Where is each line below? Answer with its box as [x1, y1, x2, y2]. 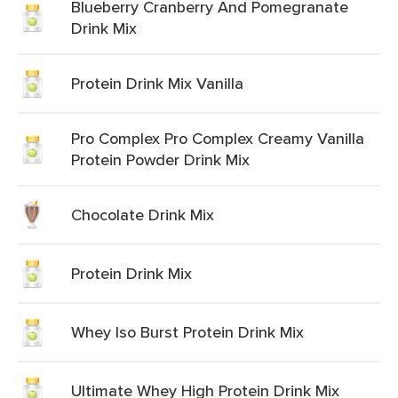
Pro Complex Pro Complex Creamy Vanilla [71, 127, 364, 149]
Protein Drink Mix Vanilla [71, 72, 243, 94]
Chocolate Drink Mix [71, 203, 214, 226]
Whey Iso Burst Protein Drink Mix [71, 321, 304, 343]
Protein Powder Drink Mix [71, 148, 250, 171]
